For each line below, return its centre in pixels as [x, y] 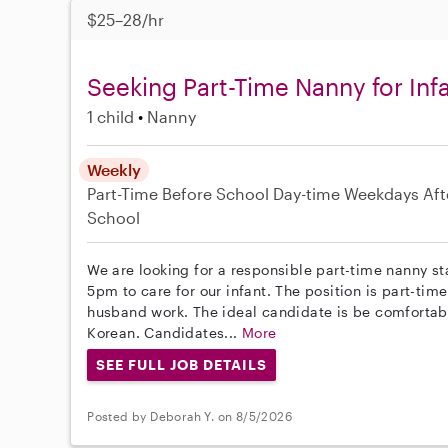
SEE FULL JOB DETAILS [181, 365]
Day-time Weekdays [346, 194]
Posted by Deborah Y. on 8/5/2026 [190, 416]
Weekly [114, 170]
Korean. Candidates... [165, 333]
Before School [216, 194]
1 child [111, 117]
